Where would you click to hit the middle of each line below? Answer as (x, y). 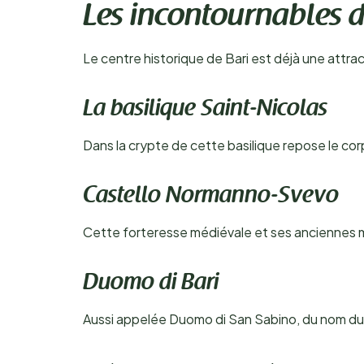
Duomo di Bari (151, 284)
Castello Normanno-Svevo (211, 197)
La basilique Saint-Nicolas (205, 110)
